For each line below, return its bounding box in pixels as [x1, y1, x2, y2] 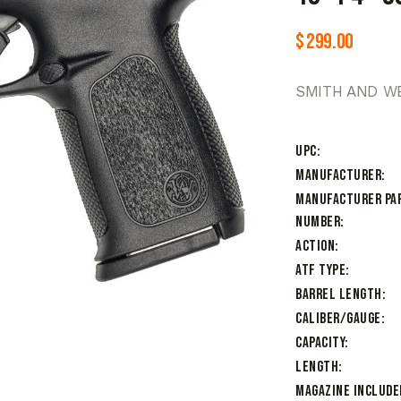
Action [295, 237, 335, 256]
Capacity [295, 334, 345, 353]
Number [295, 213, 340, 232]
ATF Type [295, 261, 346, 280]
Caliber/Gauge [295, 310, 381, 328]
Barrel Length [295, 286, 382, 304]
